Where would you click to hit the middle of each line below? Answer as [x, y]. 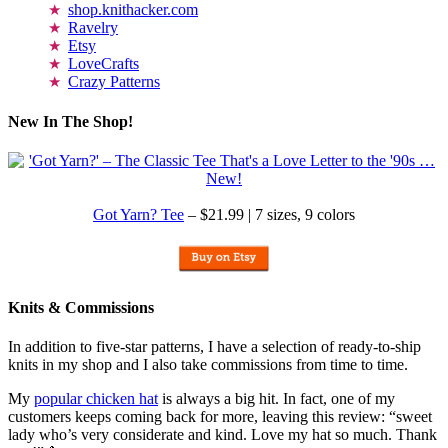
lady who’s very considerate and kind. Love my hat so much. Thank [222, 435]
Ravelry [93, 28]
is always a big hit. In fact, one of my [276, 399]
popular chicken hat [96, 399]
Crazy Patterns [114, 82]
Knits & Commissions [81, 307]
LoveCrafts [103, 64]
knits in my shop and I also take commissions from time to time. [208, 365]
